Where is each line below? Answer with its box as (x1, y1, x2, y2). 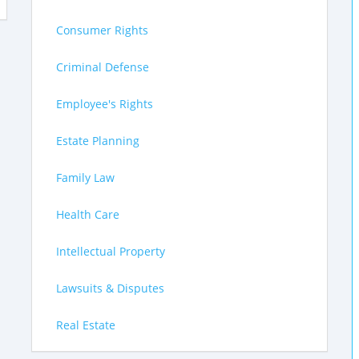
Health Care (56, 207, 119, 222)
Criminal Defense (56, 59, 149, 75)
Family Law (56, 170, 115, 185)
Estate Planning (56, 133, 139, 148)
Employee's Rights (56, 96, 153, 111)
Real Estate (56, 317, 115, 333)
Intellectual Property (56, 244, 165, 259)
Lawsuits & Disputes (56, 280, 164, 296)
